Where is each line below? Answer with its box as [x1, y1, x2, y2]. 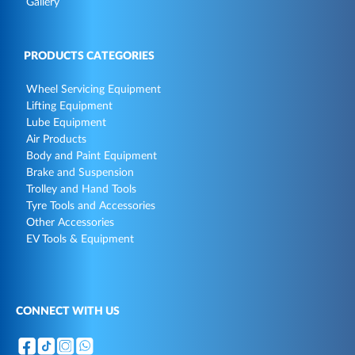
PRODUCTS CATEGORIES [24, 50, 155, 62]
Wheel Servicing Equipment [26, 84, 161, 96]
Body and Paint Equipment [26, 151, 157, 162]
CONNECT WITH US [16, 306, 120, 318]
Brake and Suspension [26, 167, 134, 179]
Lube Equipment [26, 117, 106, 129]
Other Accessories [26, 217, 114, 229]
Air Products [26, 134, 86, 146]
